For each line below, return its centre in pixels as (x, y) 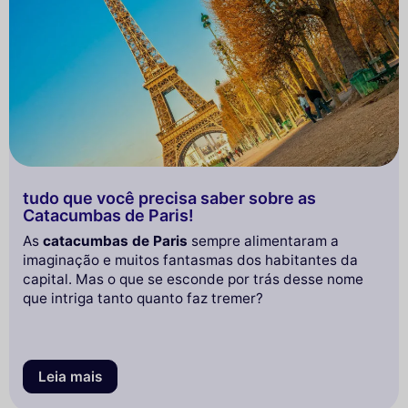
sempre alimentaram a (263, 240)
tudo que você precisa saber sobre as (169, 198)
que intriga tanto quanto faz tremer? (143, 298)
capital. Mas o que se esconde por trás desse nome (193, 279)
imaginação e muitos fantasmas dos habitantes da (190, 260)
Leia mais (70, 376)
